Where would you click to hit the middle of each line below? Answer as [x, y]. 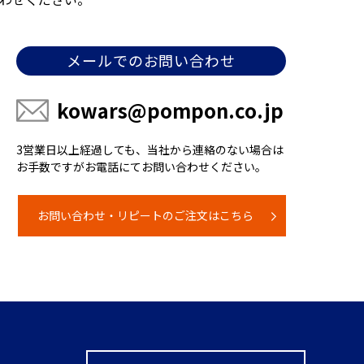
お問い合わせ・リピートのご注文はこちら [145, 215]
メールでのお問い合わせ [151, 60]
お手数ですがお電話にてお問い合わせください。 [141, 167]
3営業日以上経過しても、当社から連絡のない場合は [150, 149]
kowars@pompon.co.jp [170, 110]
